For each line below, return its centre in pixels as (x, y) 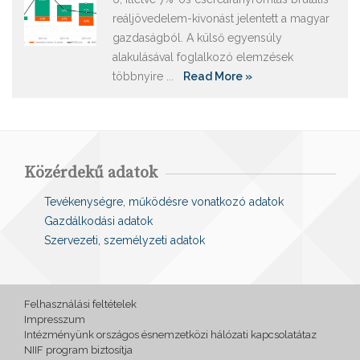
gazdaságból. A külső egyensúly (197, 38)
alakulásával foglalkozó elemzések (203, 57)
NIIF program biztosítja (78, 350)
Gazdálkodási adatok (98, 221)
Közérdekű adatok (91, 174)
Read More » (218, 77)
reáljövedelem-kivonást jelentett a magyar (221, 19)
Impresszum (55, 320)
